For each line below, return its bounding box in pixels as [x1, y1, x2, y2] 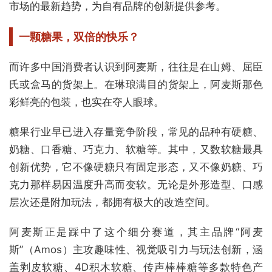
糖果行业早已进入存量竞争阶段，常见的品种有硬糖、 [9, 126, 263, 138]
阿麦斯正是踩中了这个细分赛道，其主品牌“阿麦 [9, 226, 263, 239]
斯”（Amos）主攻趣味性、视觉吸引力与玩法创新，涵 [9, 243, 263, 256]
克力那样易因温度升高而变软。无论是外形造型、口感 [9, 178, 263, 191]
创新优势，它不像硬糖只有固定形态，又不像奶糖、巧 [9, 161, 263, 174]
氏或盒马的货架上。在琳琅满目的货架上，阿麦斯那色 [9, 78, 263, 91]
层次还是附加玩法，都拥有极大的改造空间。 [9, 196, 216, 209]
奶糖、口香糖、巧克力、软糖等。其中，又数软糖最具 [9, 143, 263, 156]
